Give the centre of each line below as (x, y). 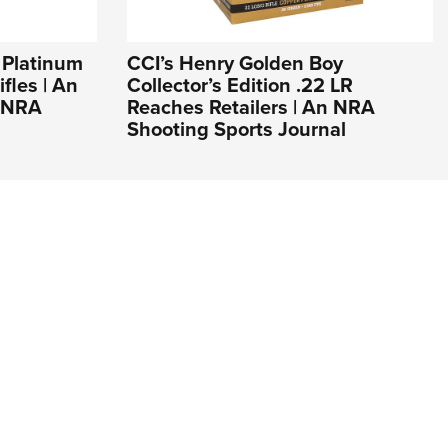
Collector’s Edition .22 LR (240, 85)
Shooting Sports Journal (236, 129)
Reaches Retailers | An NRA (251, 107)
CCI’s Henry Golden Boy (235, 63)
